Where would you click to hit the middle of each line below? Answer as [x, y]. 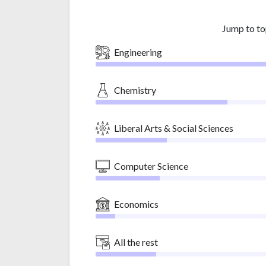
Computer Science [151, 166]
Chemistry [135, 90]
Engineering [138, 52]
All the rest [136, 242]
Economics [136, 204]
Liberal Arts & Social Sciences [174, 128]
